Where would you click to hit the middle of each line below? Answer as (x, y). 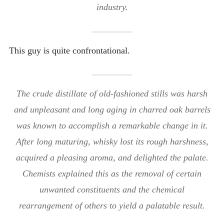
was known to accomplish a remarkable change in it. (112, 126)
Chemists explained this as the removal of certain (112, 174)
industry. (112, 7)
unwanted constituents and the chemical (112, 190)
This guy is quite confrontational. (69, 50)
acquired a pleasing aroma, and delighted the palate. (112, 158)
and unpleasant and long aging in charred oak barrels (112, 110)
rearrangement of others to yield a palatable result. (112, 206)
